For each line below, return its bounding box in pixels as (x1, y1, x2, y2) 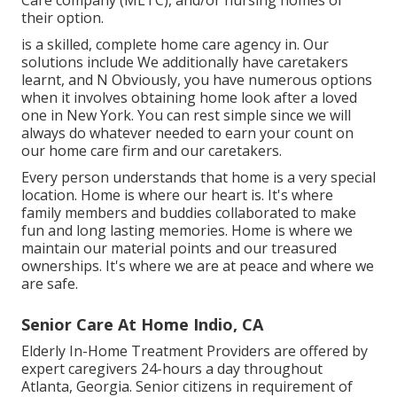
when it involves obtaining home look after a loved (21, 88, 357, 108)
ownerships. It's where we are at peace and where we (21, 256, 374, 276)
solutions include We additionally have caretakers (21, 52, 348, 73)
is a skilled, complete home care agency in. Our (21, 35, 329, 55)
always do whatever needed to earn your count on (21, 123, 354, 144)
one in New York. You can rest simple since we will (21, 105, 351, 126)
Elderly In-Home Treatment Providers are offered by (21, 341, 368, 362)
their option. (21, 8, 104, 28)
